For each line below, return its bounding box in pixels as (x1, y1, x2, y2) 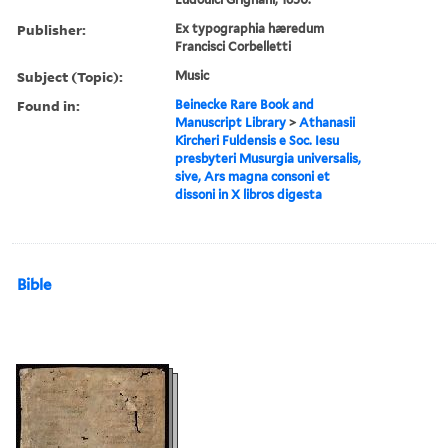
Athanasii (299, 114, 356, 130)
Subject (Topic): (17, 66, 123, 86)
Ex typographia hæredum (175, 20, 325, 36)
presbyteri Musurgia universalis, (175, 150, 362, 166)
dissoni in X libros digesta (175, 186, 323, 202)
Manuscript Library (175, 114, 287, 130)
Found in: (17, 95, 80, 115)
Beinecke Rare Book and (175, 96, 315, 112)
